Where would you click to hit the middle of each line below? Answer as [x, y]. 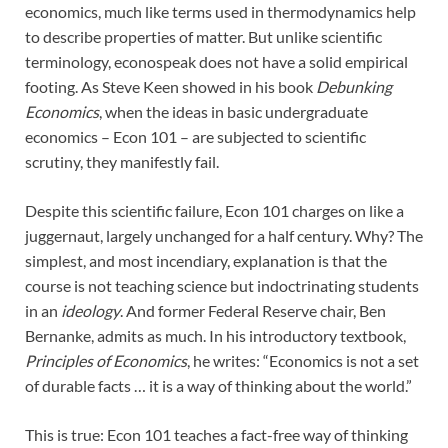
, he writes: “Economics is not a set [303, 361]
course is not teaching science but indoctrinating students [222, 286]
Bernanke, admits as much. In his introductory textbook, [215, 336]
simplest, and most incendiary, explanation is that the [206, 261]
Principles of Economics [106, 361]
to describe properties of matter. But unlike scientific [203, 37]
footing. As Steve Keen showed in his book [170, 87]
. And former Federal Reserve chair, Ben [253, 311]
